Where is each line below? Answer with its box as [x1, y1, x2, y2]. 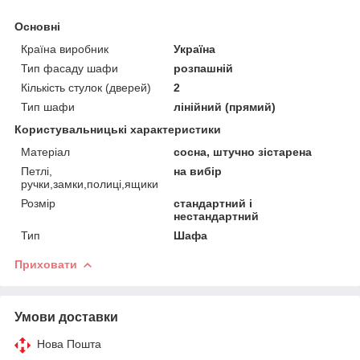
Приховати [14, 257, 77, 271]
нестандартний [174, 209, 260, 223]
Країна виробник [21, 42, 108, 55]
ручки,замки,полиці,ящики [21, 177, 158, 190]
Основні [14, 19, 60, 33]
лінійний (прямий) [174, 100, 276, 113]
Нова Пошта [37, 337, 101, 350]
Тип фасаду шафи [21, 61, 118, 75]
